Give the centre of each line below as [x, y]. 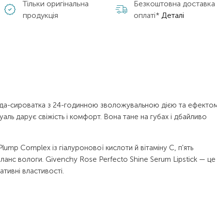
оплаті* [147, 15]
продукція [41, 15]
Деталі [172, 15]
